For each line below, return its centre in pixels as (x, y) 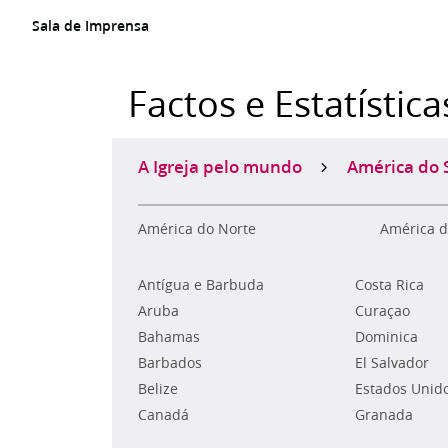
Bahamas (169, 337)
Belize (158, 389)
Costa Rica (389, 285)
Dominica (386, 337)
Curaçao (382, 311)
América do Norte (197, 229)
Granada (383, 415)
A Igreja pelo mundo (220, 166)
